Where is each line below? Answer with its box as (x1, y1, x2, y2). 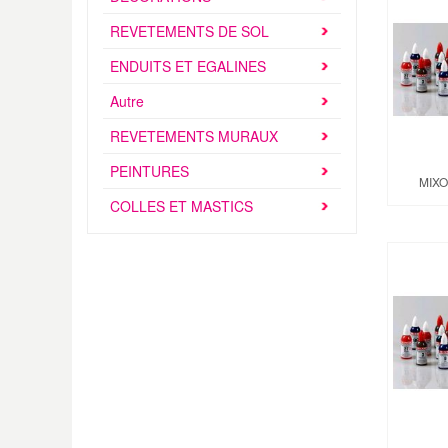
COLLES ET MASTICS (110, 196, 253, 216)
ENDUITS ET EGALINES (110, 56, 266, 76)
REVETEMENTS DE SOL (110, 21, 269, 41)
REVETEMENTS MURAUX (110, 126, 278, 146)
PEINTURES (110, 161, 189, 181)
